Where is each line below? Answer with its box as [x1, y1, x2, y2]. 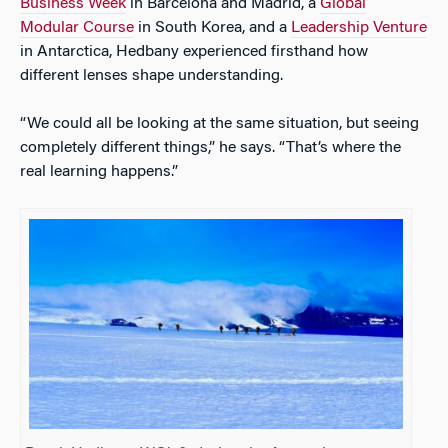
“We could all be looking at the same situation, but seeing [20, 116, 419, 133]
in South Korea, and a [134, 20, 287, 37]
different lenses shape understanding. [20, 68, 283, 85]
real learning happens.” [20, 164, 178, 181]
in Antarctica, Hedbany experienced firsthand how [20, 44, 368, 61]
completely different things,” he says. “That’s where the [20, 140, 401, 157]
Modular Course [20, 20, 134, 37]
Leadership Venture [291, 20, 427, 37]
